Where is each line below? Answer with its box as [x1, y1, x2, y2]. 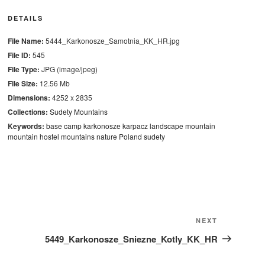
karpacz [122, 121, 148, 131]
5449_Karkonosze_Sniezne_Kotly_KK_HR [45, 232, 218, 245]
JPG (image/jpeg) [39, 64, 98, 74]
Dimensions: [7, 92, 50, 103]
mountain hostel [7, 131, 59, 141]
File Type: [7, 64, 40, 75]
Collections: [7, 106, 48, 117]
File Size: [7, 78, 38, 89]
